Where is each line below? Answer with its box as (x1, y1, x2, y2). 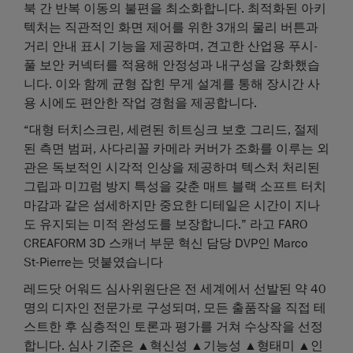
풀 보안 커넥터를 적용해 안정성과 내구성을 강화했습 (24, 57, 320, 73)
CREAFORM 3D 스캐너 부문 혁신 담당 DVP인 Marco (24, 235, 308, 251)
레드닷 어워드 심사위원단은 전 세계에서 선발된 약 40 (24, 281, 326, 297)
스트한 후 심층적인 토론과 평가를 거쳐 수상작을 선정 (24, 318, 323, 335)
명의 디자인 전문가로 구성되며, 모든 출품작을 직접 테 (24, 299, 326, 316)
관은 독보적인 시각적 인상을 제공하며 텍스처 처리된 (24, 159, 320, 176)
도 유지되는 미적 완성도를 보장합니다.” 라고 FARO (24, 216, 307, 232)
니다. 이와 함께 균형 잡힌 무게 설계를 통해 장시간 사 (24, 76, 320, 92)
